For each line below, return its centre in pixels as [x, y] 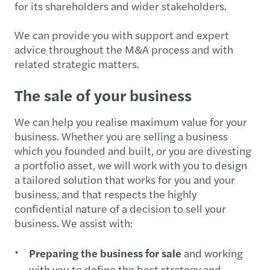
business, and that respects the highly [105, 194]
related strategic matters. [78, 64]
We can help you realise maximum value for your [131, 121]
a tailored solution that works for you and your [125, 179]
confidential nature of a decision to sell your [120, 208]
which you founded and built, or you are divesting [133, 150]
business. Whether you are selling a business [121, 136]
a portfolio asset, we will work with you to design [131, 165]
